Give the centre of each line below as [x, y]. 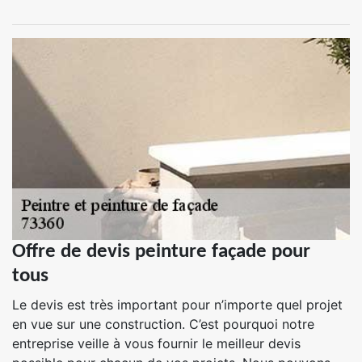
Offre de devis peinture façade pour [161, 252]
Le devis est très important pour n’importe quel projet [177, 305]
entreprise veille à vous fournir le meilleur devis [156, 343]
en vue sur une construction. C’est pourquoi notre [163, 324]
